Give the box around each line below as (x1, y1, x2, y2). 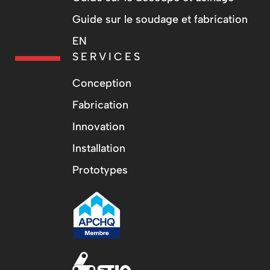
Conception (72, 76, 131, 90)
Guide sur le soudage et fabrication (72, 12, 248, 26)
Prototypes (72, 163, 128, 177)
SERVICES (72, 49, 142, 63)
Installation (72, 141, 125, 155)
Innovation (72, 119, 125, 133)
